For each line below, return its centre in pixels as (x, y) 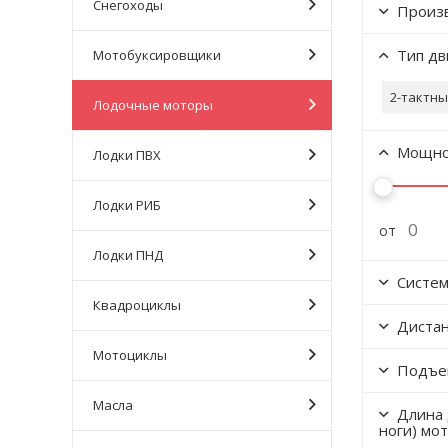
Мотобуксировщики (157, 55)
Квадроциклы (137, 305)
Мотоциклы (130, 355)
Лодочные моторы (153, 105)
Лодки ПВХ (127, 155)
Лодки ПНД (128, 255)
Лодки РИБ (127, 205)
